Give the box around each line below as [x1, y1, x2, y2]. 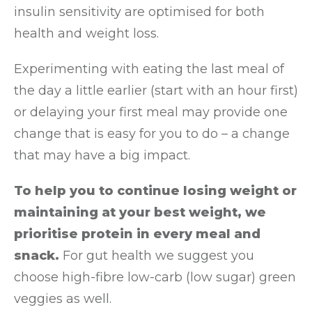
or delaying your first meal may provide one [14, 104, 288, 120]
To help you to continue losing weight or [14, 183, 297, 198]
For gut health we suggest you [59, 248, 254, 263]
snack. [14, 248, 59, 263]
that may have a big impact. [14, 148, 190, 163]
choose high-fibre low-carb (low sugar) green [14, 270, 296, 285]
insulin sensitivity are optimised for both [14, 4, 265, 19]
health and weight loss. [14, 26, 159, 41]
